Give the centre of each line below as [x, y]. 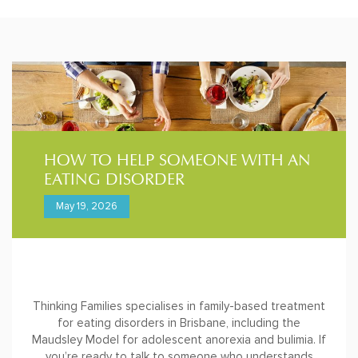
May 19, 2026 [87, 207]
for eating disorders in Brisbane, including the [179, 323]
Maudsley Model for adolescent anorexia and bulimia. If [179, 340]
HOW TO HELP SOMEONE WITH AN [177, 161]
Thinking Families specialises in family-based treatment [179, 306]
